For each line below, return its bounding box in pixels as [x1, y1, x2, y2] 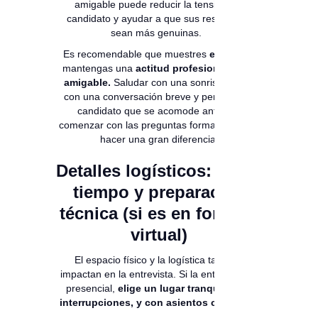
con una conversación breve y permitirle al [64, 91, 254, 103]
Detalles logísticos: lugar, [55, 161, 263, 181]
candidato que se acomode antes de [77, 105, 241, 117]
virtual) [131, 225, 187, 245]
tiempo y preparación [72, 182, 246, 202]
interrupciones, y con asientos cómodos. [59, 297, 259, 309]
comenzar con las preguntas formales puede [58, 119, 260, 131]
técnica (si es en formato [59, 204, 259, 224]
